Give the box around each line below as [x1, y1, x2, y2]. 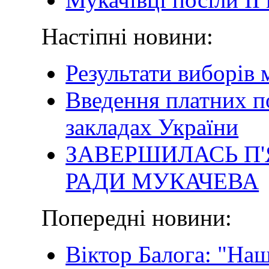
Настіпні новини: [41, 23, 214, 49]
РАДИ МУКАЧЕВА [65, 168, 259, 194]
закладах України [65, 113, 239, 140]
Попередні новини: [41, 204, 232, 231]
